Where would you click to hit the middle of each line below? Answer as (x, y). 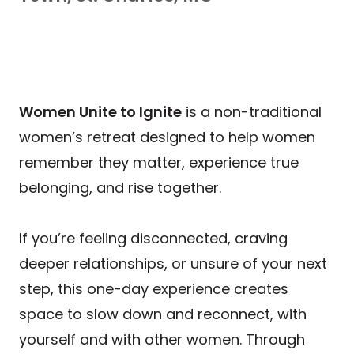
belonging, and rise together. (120, 187)
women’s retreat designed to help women (167, 137)
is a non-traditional (252, 111)
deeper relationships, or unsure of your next (173, 263)
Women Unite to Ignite (100, 111)
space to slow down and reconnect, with (163, 314)
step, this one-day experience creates (154, 288)
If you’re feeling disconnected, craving (153, 238)
